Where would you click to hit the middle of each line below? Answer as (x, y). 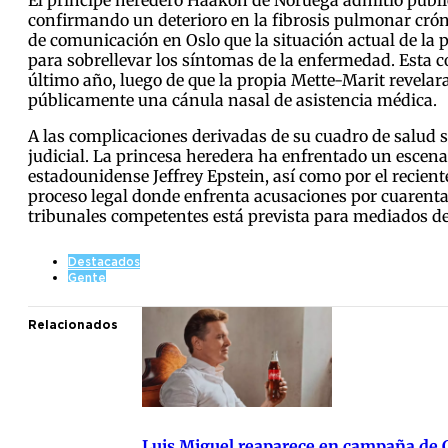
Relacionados (73, 324)
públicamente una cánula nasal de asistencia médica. (232, 99)
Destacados (104, 261)
